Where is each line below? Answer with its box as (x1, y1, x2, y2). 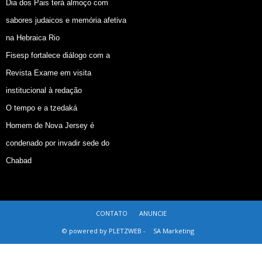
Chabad (6, 156, 32, 165)
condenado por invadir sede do (6, 138, 109, 147)
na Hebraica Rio (6, 33, 60, 42)
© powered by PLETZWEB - (62, 226, 147, 235)
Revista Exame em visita (6, 68, 91, 77)
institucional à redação (6, 85, 82, 95)
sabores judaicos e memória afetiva (6, 15, 126, 25)
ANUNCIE (139, 208, 167, 218)
